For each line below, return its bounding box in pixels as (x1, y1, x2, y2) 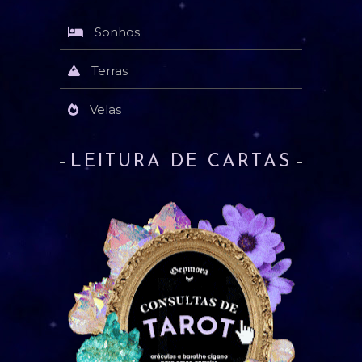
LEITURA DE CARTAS (70, 153, 292, 171)
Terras (91, 63, 128, 78)
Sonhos (95, 24, 140, 40)
